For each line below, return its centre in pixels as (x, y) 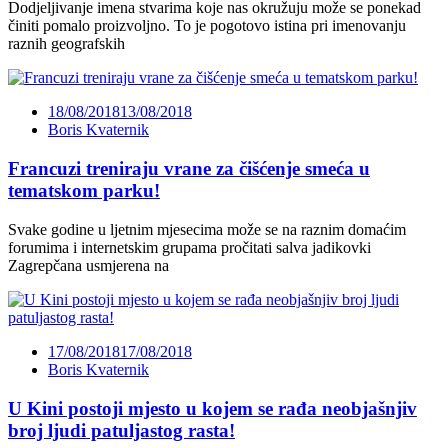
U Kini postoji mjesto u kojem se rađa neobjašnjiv (212, 408)
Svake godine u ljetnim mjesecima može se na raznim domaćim (207, 229)
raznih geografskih (66, 44)
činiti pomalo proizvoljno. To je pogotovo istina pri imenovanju (207, 26)
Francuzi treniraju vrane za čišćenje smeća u (189, 169)
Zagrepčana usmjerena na (88, 265)
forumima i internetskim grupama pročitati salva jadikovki (189, 247)
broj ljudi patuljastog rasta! (121, 430)
